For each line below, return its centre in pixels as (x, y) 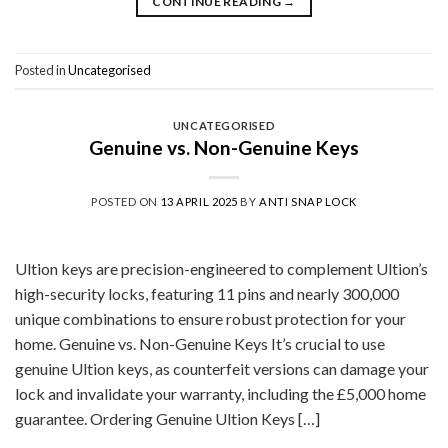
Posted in (41, 69)
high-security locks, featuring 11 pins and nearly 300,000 (207, 294)
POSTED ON (126, 202)
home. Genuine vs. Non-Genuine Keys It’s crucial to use (200, 344)
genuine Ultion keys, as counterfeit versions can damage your (222, 369)
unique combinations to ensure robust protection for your (210, 319)
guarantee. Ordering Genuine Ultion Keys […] (167, 419)
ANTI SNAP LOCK (308, 202)
